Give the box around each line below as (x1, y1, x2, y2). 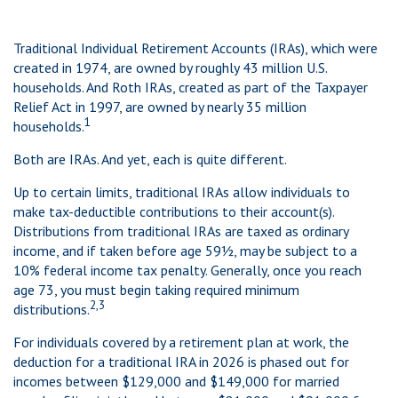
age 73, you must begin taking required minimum (13, 281, 299, 299)
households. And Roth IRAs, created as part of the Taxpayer (13, 78, 368, 97)
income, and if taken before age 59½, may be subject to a (13, 242, 357, 260)
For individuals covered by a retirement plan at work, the (13, 333, 349, 352)
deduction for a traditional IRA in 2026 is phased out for (13, 353, 349, 371)
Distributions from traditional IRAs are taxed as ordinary (13, 222, 348, 241)
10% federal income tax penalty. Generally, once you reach (13, 261, 362, 280)
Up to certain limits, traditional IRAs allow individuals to (13, 183, 350, 202)
